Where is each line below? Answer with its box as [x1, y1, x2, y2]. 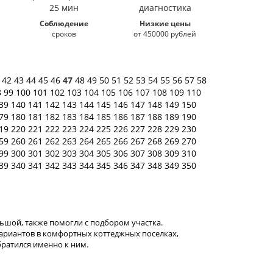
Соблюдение [39, 18, 88, 29]
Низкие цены [139, 18, 191, 29]
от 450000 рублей [133, 29, 197, 39]
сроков [51, 29, 76, 39]
